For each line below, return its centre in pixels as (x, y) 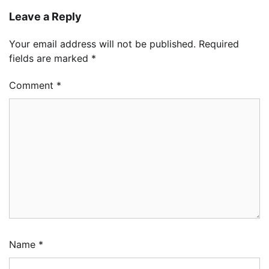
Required (219, 44)
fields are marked (50, 59)
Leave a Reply (45, 17)
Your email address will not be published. (102, 44)
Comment (33, 86)
